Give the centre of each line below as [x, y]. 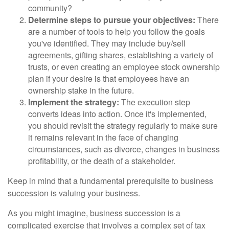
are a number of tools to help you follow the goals [117, 31]
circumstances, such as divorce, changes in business [124, 149]
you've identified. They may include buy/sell [107, 43]
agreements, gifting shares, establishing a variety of [121, 55]
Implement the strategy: [74, 102]
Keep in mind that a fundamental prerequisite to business [110, 180]
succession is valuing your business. [74, 193]
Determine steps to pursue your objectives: [112, 19]
